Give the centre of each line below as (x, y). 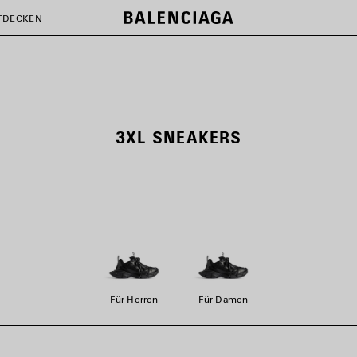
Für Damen (223, 299)
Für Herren (134, 299)
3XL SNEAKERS (178, 137)
